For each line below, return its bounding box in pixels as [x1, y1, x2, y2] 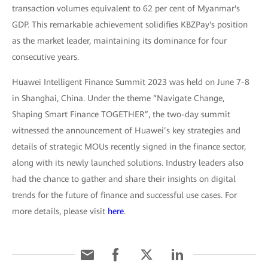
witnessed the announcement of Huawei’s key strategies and [12, 126, 240, 136]
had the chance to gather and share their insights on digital [12, 174, 236, 184]
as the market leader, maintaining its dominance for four [12, 36, 227, 46]
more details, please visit [12, 206, 108, 217]
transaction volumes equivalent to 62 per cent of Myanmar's [12, 4, 240, 14]
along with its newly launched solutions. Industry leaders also [12, 158, 243, 168]
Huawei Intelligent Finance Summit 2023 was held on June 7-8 [12, 77, 249, 87]
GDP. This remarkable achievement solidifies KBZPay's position [12, 20, 248, 30]
